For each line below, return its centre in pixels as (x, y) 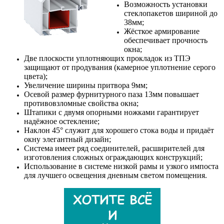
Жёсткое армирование (162, 31)
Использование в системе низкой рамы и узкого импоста (121, 166)
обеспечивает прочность (166, 40)
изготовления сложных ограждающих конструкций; (113, 157)
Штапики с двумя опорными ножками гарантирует (111, 112)
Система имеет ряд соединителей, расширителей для (114, 148)
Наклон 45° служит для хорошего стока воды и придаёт (119, 130)
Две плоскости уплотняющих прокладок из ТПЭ (107, 58)
